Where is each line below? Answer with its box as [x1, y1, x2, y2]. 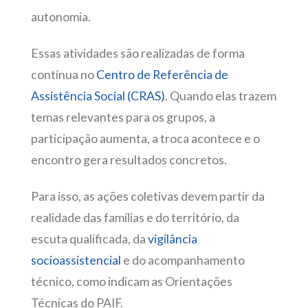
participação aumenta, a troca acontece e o [30, 131, 260, 146]
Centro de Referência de [96, 67, 228, 82]
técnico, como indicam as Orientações [30, 274, 232, 289]
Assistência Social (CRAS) [30, 89, 165, 104]
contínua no [30, 67, 96, 82]
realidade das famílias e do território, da [30, 210, 239, 225]
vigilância [147, 232, 197, 247]
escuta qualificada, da [30, 232, 148, 247]
